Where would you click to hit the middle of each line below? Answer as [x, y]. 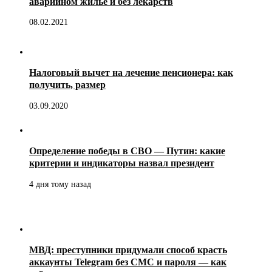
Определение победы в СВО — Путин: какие [127, 151]
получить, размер [67, 85]
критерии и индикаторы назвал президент [122, 163]
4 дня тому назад [60, 184]
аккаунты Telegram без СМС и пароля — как [128, 262]
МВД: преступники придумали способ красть [128, 250]
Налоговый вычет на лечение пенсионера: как [131, 73]
